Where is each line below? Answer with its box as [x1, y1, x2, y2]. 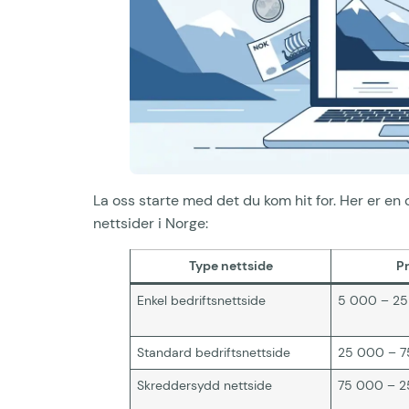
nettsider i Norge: [93, 213, 208, 233]
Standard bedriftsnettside [137, 343, 291, 361]
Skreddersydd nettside [137, 376, 273, 393]
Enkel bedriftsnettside [137, 291, 267, 309]
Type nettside [188, 257, 273, 274]
